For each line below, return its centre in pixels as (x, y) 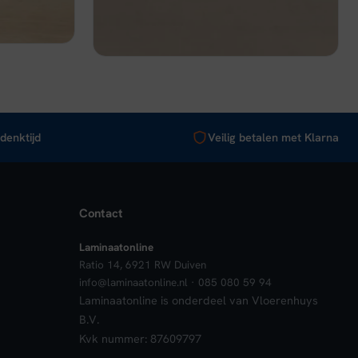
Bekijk (159, 22)
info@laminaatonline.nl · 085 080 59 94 (175, 282)
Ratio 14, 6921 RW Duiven (142, 264)
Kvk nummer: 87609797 (140, 338)
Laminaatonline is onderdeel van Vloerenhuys (198, 300)
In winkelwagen (273, 22)
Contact (101, 213)
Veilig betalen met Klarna (273, 137)
